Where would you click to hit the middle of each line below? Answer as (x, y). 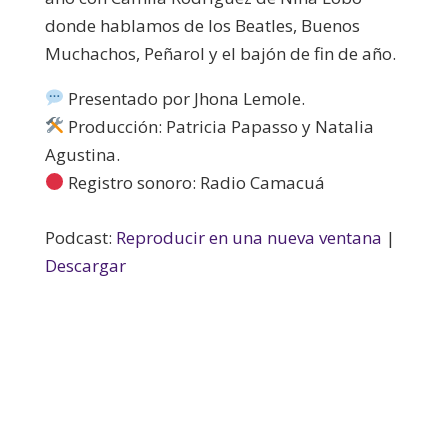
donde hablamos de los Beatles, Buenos (202, 25)
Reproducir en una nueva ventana (248, 237)
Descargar (85, 265)
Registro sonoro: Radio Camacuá (195, 182)
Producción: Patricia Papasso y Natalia (219, 126)
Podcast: (80, 237)
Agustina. (82, 154)
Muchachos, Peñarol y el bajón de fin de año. (220, 53)
